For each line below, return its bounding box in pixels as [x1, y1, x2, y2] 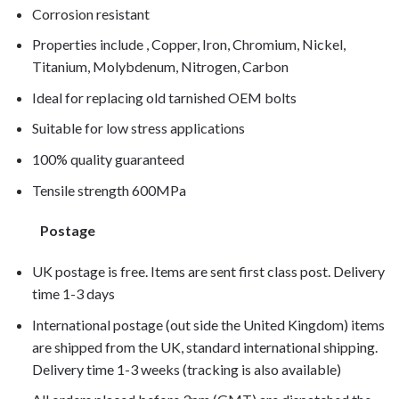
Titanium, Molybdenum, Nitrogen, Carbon [31, 58, 289, 76]
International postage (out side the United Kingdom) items [31, 315, 385, 333]
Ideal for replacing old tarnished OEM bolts [31, 88, 297, 106]
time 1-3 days [31, 285, 115, 303]
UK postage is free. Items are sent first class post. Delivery [31, 263, 385, 281]
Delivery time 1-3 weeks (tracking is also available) [31, 360, 341, 378]
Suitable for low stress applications [31, 119, 245, 137]
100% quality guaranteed [31, 151, 184, 168]
